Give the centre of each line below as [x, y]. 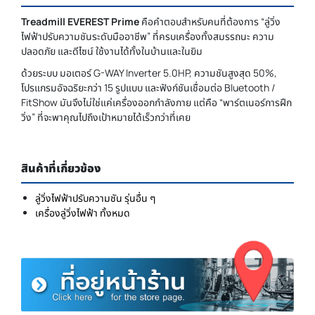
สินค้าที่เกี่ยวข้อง [61, 168]
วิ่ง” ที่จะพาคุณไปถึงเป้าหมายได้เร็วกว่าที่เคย [106, 117]
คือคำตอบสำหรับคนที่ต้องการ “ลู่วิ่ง [210, 21]
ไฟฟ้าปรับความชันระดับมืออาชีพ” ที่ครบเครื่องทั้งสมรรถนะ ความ [148, 36]
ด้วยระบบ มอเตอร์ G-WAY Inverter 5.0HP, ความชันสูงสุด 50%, [149, 72]
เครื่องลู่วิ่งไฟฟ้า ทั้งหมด [83, 212]
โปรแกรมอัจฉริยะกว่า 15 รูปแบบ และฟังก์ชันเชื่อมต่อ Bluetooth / [148, 87]
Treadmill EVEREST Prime [80, 21]
